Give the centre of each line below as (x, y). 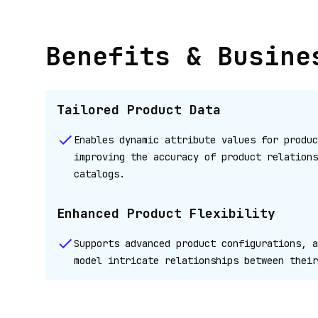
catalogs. (99, 174)
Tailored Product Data (139, 110)
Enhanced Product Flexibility (166, 213)
